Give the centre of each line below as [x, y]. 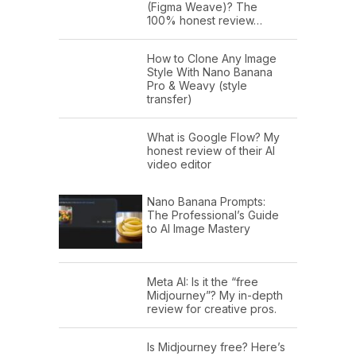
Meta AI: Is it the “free [203, 281]
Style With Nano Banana [210, 72]
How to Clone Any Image [212, 58]
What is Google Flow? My [213, 137]
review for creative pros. [212, 308]
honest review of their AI [211, 150]
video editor [179, 164]
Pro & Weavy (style [197, 85]
